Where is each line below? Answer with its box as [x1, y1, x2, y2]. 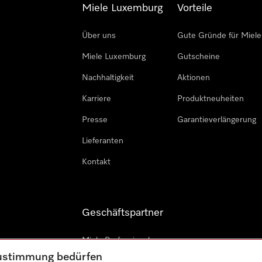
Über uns [82, 32, 116, 40]
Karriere [82, 95, 111, 103]
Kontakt [82, 158, 111, 166]
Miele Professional [82, 236, 150, 244]
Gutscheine [177, 53, 220, 61]
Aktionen [177, 74, 210, 82]
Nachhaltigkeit [82, 74, 134, 82]
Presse [82, 116, 108, 124]
